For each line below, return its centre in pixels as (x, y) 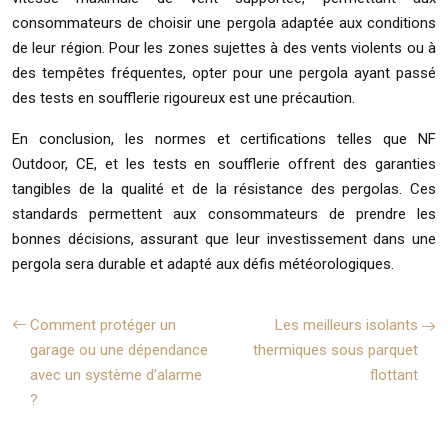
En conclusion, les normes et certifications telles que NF (224, 138)
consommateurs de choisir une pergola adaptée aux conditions (224, 22)
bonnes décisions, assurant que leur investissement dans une (224, 238)
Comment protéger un (103, 324)
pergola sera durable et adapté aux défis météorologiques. (203, 263)
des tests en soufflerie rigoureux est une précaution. (183, 97)
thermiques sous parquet (335, 349)
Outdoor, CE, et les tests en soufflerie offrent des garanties (224, 163)
